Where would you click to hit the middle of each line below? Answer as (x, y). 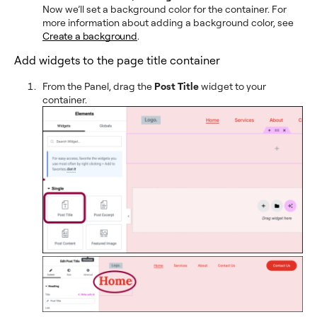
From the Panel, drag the (98, 86)
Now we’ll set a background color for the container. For (165, 8)
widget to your (232, 86)
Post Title (177, 86)
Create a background (90, 35)
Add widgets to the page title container (117, 60)
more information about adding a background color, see (168, 22)
